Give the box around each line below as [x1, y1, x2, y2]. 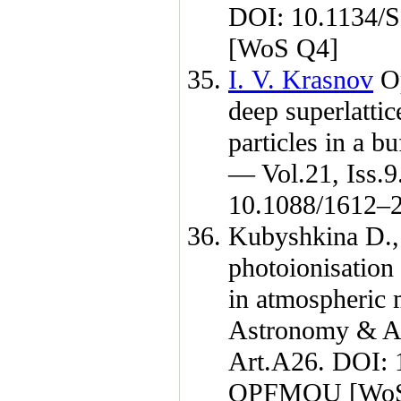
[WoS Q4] [228, 33, 338, 64]
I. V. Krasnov [228, 64, 373, 95]
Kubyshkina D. [228, 221, 392, 252]
